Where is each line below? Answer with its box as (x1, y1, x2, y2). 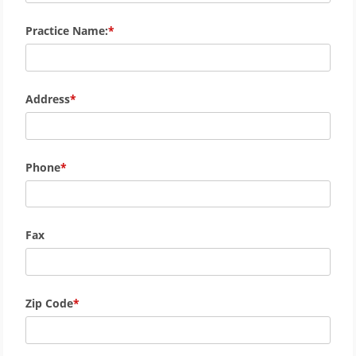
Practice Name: (25, 22, 108, 38)
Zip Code (25, 296, 73, 311)
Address (25, 91, 70, 106)
